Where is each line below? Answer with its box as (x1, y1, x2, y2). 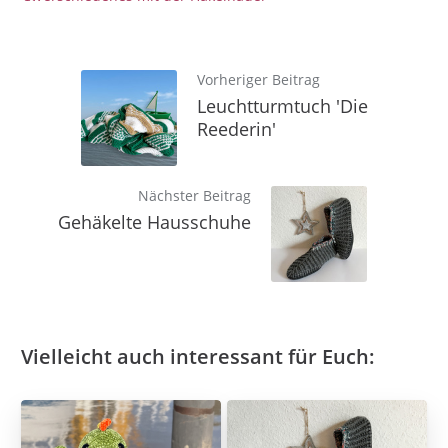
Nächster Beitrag (138, 186, 251, 205)
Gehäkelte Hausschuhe (58, 210, 251, 234)
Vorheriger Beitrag (197, 70, 320, 89)
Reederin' (197, 117, 276, 141)
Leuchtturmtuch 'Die (197, 94, 368, 118)
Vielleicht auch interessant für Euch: (21, 343, 375, 370)
